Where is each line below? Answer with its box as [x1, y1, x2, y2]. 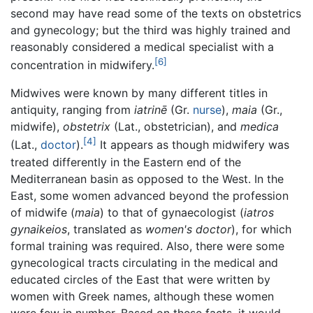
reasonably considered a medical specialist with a [10, 39, 274, 54]
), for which [231, 221, 291, 236]
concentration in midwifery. [10, 58, 154, 73]
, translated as [67, 221, 145, 236]
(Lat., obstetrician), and [110, 119, 240, 134]
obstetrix [63, 119, 110, 134]
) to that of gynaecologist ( [100, 205, 244, 219]
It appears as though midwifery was [96, 138, 289, 152]
